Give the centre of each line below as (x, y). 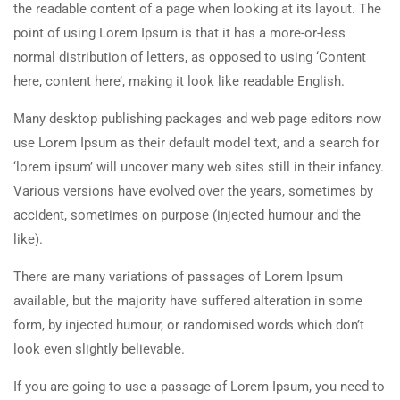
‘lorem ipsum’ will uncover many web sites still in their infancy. (199, 167)
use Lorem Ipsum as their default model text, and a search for (196, 143)
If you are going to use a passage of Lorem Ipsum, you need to (199, 387)
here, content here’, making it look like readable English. (179, 82)
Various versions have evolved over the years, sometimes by (193, 192)
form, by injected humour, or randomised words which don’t (189, 325)
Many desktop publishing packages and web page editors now (197, 119)
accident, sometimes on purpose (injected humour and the (187, 216)
